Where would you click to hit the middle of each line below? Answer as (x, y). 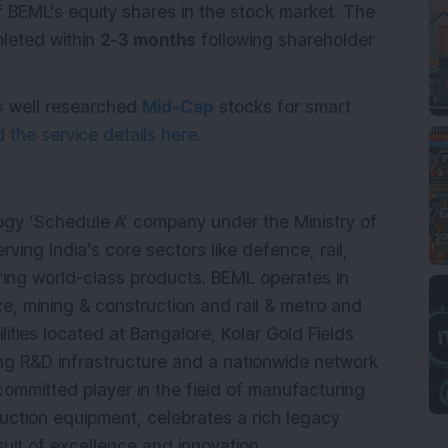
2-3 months (148, 40)
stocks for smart (282, 107)
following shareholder (285, 40)
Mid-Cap (178, 107)
